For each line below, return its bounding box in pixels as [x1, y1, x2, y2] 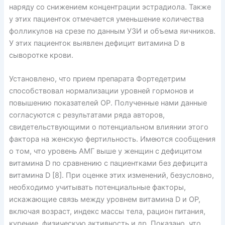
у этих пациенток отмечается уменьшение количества [9, 15, 204, 24]
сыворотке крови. [9, 51, 73, 60]
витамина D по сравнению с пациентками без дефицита [9, 159, 207, 168]
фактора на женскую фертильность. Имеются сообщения [9, 135, 215, 144]
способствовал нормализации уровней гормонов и [9, 86, 194, 96]
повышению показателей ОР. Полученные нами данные [9, 98, 207, 108]
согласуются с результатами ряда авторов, [9, 110, 165, 120]
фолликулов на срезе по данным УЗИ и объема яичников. [9, 27, 215, 36]
